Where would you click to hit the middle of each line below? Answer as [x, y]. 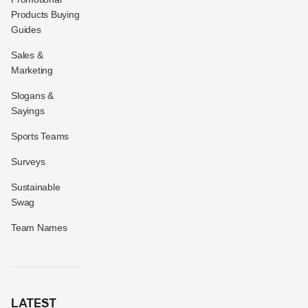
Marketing [32, 70]
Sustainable [36, 187]
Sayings [28, 110]
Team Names [39, 227]
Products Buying [45, 14]
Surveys [28, 161]
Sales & [27, 55]
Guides [26, 29]
